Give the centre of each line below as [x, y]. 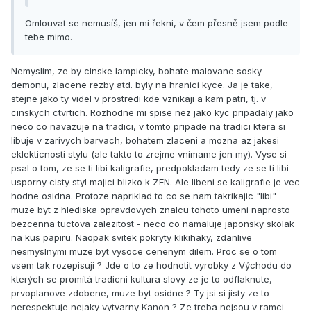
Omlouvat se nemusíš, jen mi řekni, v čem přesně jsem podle [157, 23]
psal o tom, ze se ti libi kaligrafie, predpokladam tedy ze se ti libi [150, 168]
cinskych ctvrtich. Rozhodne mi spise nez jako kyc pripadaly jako [152, 113]
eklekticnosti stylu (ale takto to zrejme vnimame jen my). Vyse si [149, 154]
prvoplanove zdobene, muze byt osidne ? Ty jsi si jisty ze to [140, 293]
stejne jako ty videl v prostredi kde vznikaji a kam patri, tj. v [138, 99]
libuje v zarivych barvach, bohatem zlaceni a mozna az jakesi [145, 141]
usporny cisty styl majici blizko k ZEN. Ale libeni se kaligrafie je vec [155, 182]
